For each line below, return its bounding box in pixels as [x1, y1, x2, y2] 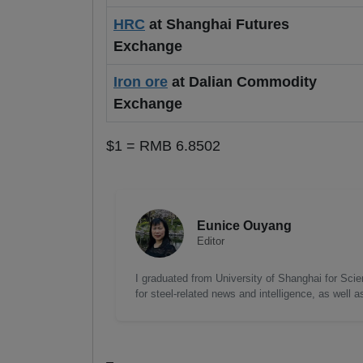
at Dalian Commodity [168, 74, 317, 91]
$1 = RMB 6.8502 [106, 138, 220, 155]
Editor [197, 235, 224, 248]
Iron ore [113, 74, 168, 91]
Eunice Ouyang [197, 219, 292, 233]
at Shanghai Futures [145, 16, 289, 33]
